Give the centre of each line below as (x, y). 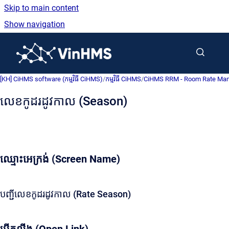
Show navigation (35, 24)
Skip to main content (41, 8)
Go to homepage (141, 46)
